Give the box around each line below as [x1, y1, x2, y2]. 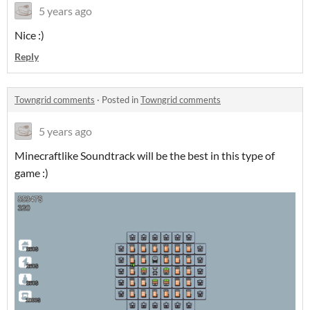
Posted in [102, 94, 140, 106]
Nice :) [15, 28, 44, 42]
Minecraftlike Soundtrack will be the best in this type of [15, 149, 275, 163]
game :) [15, 166, 48, 180]
